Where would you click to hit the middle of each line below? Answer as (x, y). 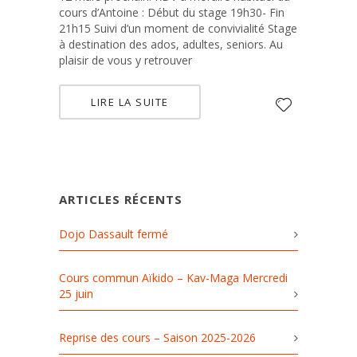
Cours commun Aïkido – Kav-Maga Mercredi (173, 277)
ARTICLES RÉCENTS (121, 199)
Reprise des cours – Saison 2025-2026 (157, 337)
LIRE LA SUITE (130, 102)
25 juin (76, 293)
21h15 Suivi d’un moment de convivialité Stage (178, 28)
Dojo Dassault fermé (114, 233)
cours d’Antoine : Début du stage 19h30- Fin (172, 12)
